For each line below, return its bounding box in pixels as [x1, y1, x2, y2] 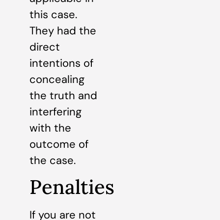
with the [29, 120, 71, 135]
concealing [29, 72, 84, 86]
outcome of [29, 137, 88, 151]
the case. [29, 153, 76, 167]
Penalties [29, 174, 114, 200]
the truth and [29, 88, 97, 103]
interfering [29, 104, 82, 119]
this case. [29, 7, 77, 22]
